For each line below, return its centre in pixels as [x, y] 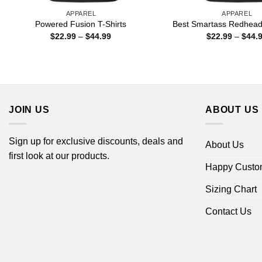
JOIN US [29, 109]
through [125, 60]
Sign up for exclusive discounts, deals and [96, 142]
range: [123, 44]
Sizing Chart [231, 189]
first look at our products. [59, 156]
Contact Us [228, 212]
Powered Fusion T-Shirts [81, 24]
